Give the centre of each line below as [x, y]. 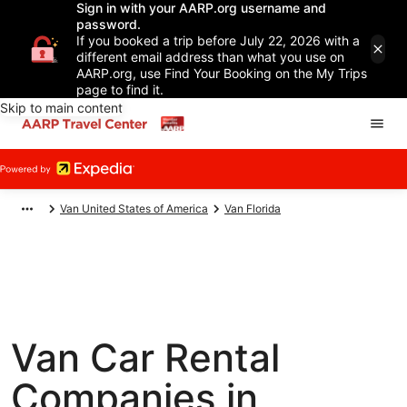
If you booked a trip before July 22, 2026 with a [218, 40]
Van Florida [253, 208]
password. [109, 24]
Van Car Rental [145, 357]
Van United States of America [134, 208]
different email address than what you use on [210, 57]
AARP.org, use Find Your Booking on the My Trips [222, 73]
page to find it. [120, 89]
